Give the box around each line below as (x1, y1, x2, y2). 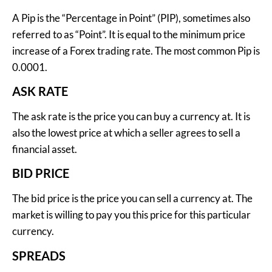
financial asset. (12, 143, 77, 156)
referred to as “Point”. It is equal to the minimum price (12, 27, 245, 41)
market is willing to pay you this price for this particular (12, 208, 251, 222)
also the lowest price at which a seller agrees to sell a (12, 126, 240, 140)
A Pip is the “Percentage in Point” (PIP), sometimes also (12, 11, 250, 24)
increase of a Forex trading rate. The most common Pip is (12, 44, 260, 57)
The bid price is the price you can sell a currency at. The (12, 192, 253, 205)
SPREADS (12, 248, 68, 263)
